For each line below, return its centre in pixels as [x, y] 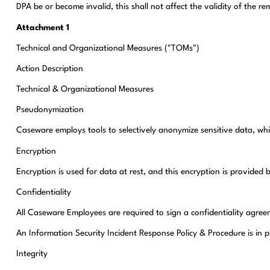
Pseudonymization [50, 110]
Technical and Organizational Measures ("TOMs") [108, 48]
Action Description [49, 68]
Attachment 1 [42, 27]
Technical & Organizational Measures [85, 89]
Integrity [32, 254]
